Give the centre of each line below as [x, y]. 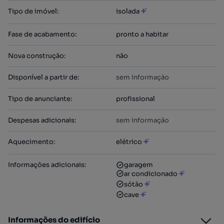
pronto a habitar [142, 34]
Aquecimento [31, 142]
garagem [138, 165]
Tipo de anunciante [39, 99]
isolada [128, 11]
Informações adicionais [46, 165]
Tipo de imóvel [32, 11]
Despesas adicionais [41, 120]
